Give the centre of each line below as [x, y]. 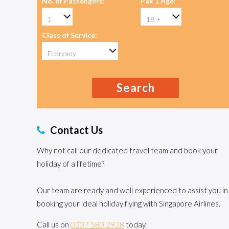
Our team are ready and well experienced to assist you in [132, 190]
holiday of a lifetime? [71, 164]
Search [135, 88]
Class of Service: [70, 35]
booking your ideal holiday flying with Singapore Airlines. [129, 203]
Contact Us [76, 130]
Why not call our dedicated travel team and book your [127, 150]
